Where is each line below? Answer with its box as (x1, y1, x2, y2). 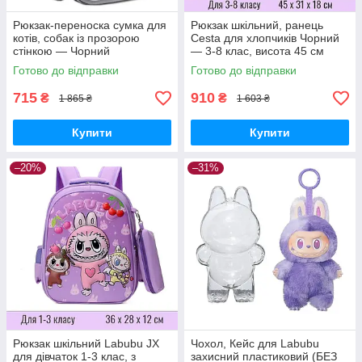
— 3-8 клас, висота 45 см (191, 44, 324, 57)
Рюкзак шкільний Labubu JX (13, 337, 159, 350)
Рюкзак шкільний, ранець (191, 19, 323, 32)
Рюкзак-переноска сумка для (13, 19, 166, 32)
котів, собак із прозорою (13, 32, 140, 44)
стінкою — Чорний (13, 44, 110, 57)
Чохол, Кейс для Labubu (191, 337, 319, 350)
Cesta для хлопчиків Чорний (191, 32, 339, 44)
